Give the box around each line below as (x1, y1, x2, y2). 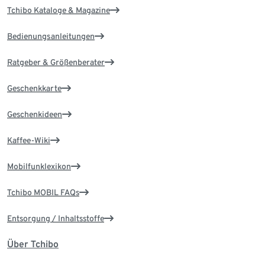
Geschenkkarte (7, 83, 62, 93)
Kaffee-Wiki (7, 135, 50, 146)
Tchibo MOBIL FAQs (7, 188, 79, 198)
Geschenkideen (7, 109, 62, 119)
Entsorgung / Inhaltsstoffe (7, 214, 104, 224)
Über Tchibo (7, 238, 59, 250)
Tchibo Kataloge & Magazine (7, 5, 110, 15)
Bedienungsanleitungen (7, 31, 95, 41)
